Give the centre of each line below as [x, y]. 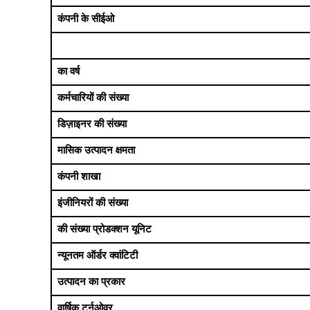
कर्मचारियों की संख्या [93, 98]
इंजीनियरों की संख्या [92, 203]
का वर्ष [68, 72]
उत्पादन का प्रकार [91, 282]
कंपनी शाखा [79, 177]
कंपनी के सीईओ [85, 19]
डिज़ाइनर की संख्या [92, 124]
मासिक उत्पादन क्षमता [96, 151]
